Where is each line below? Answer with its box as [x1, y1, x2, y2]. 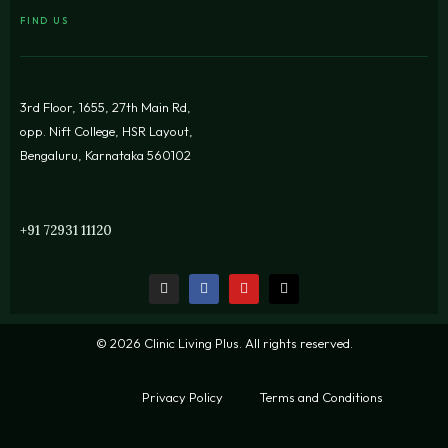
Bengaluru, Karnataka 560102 [20, 146, 191, 163]
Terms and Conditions [259, 388, 383, 405]
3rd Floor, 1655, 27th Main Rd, [20, 98, 191, 115]
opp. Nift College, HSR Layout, [20, 122, 193, 139]
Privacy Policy [142, 388, 223, 405]
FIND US [20, 14, 69, 26]
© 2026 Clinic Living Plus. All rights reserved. [95, 335, 353, 352]
